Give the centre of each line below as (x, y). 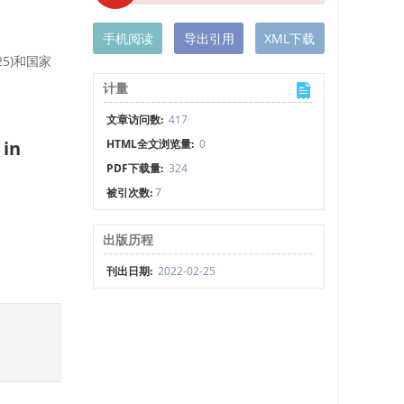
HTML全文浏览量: (152, 144)
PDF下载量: (137, 168)
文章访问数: (137, 119)
